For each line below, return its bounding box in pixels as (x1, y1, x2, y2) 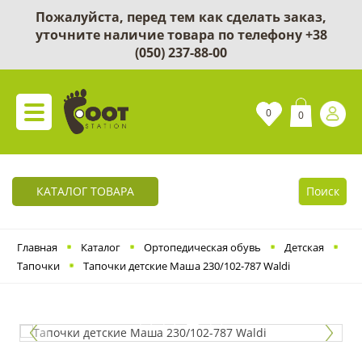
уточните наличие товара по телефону (35, 26, 305, 44)
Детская (284, 239, 324, 255)
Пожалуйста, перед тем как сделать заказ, (36, 8, 326, 26)
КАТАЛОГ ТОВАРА (36, 183, 134, 199)
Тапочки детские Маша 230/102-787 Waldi (83, 258, 290, 273)
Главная (17, 239, 57, 255)
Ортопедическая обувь (144, 239, 261, 255)
